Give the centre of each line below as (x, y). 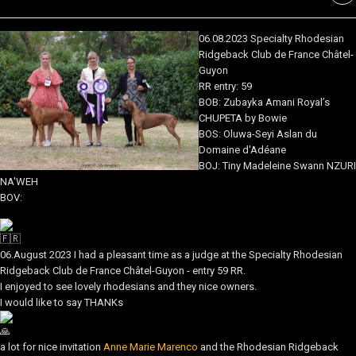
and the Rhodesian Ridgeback (268, 347)
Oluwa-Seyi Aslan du (270, 134)
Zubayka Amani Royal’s (277, 102)
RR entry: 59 (225, 86)
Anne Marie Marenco (151, 347)
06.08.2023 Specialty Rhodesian (271, 39)
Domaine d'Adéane (242, 150)
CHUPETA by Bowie (243, 118)
